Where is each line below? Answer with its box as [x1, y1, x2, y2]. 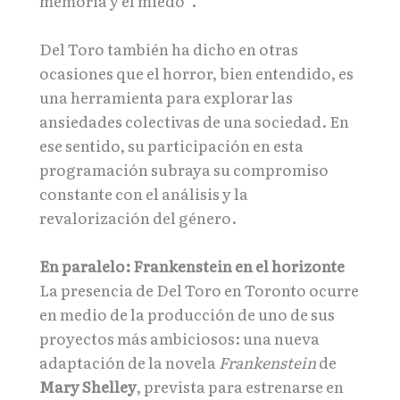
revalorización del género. [39, 206, 237, 229]
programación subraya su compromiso [39, 158, 329, 181]
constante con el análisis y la [39, 182, 248, 205]
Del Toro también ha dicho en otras [39, 37, 298, 61]
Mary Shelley [39, 375, 137, 398]
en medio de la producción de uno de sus [39, 303, 335, 326]
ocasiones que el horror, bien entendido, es [39, 62, 354, 85]
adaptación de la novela [39, 351, 219, 374]
